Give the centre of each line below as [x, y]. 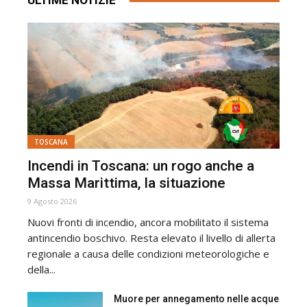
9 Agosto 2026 [52, 201]
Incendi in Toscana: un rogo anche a [141, 166]
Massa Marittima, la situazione [126, 183]
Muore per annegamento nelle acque [197, 299]
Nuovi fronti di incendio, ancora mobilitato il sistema [148, 222]
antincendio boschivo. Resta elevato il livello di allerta [151, 238]
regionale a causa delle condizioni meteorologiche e [148, 254]
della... [41, 270]
